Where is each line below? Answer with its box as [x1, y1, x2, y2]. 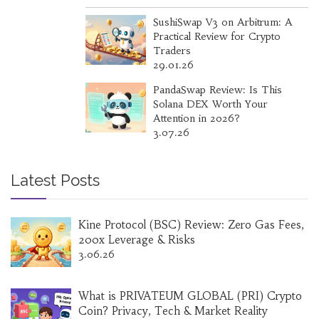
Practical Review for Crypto [152, 30, 281, 43]
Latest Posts [11, 171, 100, 190]
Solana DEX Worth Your [152, 98, 268, 111]
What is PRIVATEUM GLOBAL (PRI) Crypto [78, 289, 302, 303]
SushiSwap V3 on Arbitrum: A [152, 16, 293, 29]
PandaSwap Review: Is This [152, 83, 282, 97]
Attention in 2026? [152, 112, 240, 125]
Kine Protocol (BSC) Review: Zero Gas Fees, [78, 218, 304, 232]
